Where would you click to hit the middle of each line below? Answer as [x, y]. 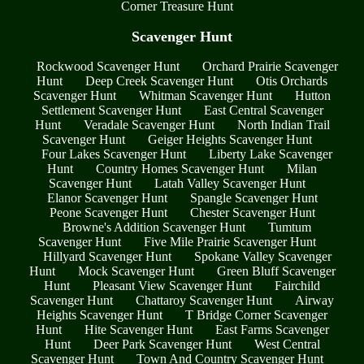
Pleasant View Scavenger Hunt [172, 286]
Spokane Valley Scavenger [262, 257]
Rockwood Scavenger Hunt [108, 67]
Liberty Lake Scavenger [271, 154]
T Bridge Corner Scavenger [256, 315]
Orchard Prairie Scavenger [270, 67]
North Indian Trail [283, 125]
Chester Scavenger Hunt [252, 213]
